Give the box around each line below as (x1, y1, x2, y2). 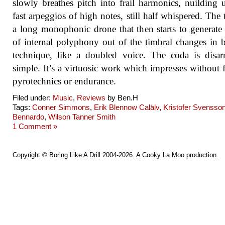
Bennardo (13, 113, 44, 121)
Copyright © (13, 151, 49, 159)
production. (184, 151, 218, 159)
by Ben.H (105, 93, 138, 102)
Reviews (77, 93, 105, 102)
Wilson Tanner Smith (48, 113, 116, 121)
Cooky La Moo (142, 151, 184, 159)
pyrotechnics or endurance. (13, 76, 116, 86)
